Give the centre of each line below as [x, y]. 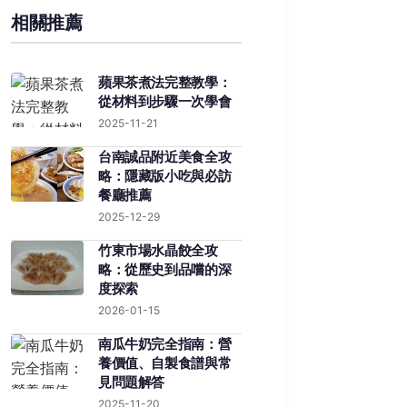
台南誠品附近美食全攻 [165, 157]
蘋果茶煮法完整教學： [165, 82]
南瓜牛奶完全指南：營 [165, 344]
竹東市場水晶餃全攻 [158, 250]
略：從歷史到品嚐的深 [165, 269]
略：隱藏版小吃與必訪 [165, 176]
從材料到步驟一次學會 [165, 101]
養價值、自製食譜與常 [165, 363]
